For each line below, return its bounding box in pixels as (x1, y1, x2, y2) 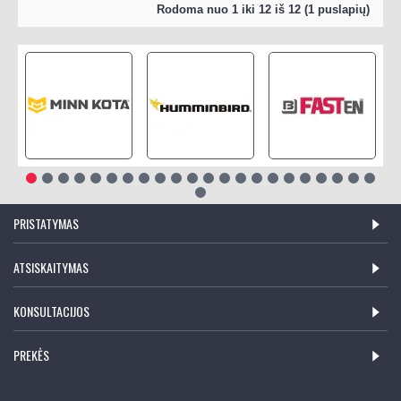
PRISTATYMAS (13, 213, 79, 233)
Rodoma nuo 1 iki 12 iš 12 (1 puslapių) (157, 2, 370, 16)
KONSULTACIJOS (13, 301, 90, 320)
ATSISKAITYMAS (13, 257, 89, 277)
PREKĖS (13, 345, 49, 364)
